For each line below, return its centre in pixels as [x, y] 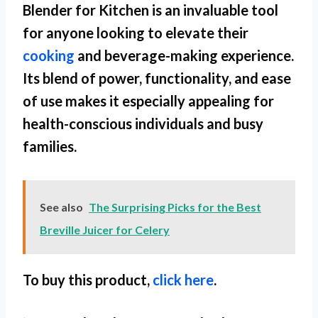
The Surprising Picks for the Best [175, 207]
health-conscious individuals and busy [143, 124]
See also [61, 207]
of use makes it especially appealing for [148, 101]
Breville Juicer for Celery [105, 230]
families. [50, 147]
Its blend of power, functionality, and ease [157, 78]
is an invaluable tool [214, 10]
